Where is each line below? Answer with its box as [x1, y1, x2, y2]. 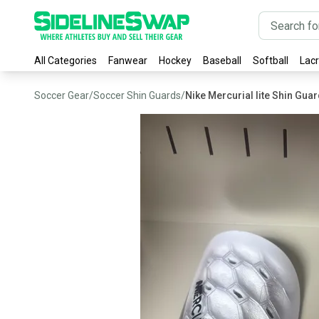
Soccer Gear [34, 90, 89, 101]
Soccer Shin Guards [93, 90, 181, 101]
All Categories [34, 55, 97, 66]
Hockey [159, 55, 192, 66]
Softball [253, 55, 288, 66]
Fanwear [108, 55, 147, 66]
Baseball [203, 55, 241, 66]
